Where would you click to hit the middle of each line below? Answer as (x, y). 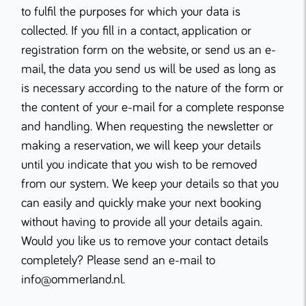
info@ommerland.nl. (73, 280)
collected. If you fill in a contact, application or (136, 31)
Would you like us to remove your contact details (145, 241)
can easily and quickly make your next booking (141, 203)
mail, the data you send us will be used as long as (149, 69)
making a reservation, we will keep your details (141, 146)
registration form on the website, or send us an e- (149, 50)
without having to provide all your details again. (142, 222)
